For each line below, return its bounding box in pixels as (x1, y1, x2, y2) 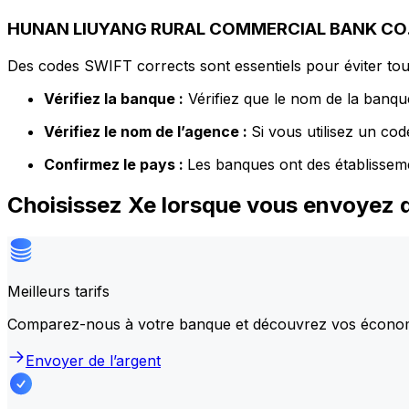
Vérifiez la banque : (44, 89, 184, 108)
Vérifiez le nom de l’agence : (44, 121, 251, 141)
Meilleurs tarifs (7, 281, 110, 300)
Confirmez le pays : (44, 154, 187, 173)
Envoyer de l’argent (26, 351, 161, 370)
